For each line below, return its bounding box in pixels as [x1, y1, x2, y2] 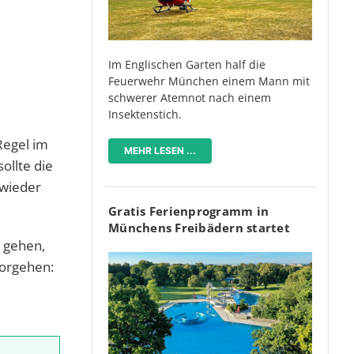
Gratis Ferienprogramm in [108, 202, 269, 219]
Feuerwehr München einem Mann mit [108, 73, 310, 88]
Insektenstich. [108, 106, 182, 122]
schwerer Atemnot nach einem [108, 89, 271, 105]
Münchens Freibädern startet [108, 219, 290, 235]
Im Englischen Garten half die [108, 56, 265, 72]
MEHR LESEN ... [124, 144, 196, 156]
